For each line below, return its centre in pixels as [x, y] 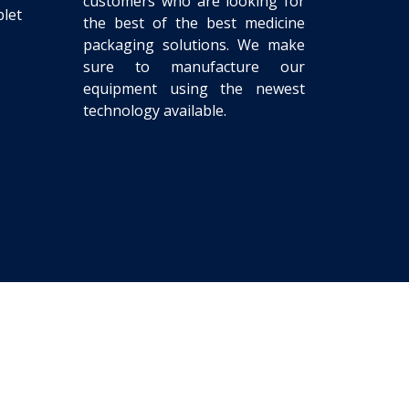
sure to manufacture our [194, 67]
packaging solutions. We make [194, 45]
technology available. [157, 110]
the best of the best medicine [194, 23]
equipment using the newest [194, 89]
